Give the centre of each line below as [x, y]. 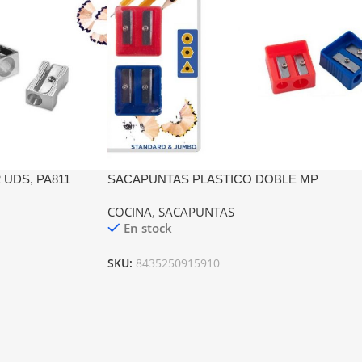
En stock [147, 228]
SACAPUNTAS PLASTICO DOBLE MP [213, 179]
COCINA [129, 212]
